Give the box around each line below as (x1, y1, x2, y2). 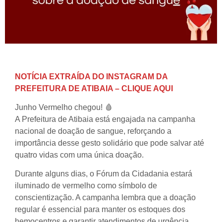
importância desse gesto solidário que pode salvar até (15, 139, 204, 148)
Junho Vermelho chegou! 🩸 (15, 103, 112, 112)
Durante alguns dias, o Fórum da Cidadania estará (15, 169, 192, 178)
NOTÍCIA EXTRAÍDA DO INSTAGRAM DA (15, 72, 168, 81)
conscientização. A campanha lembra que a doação (15, 193, 196, 202)
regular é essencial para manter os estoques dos (15, 205, 185, 214)
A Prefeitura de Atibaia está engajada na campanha (15, 115, 195, 124)
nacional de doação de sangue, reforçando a (15, 127, 171, 136)
